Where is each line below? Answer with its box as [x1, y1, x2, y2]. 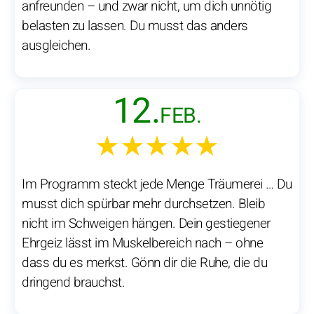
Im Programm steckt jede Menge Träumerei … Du [22, 175, 292, 195]
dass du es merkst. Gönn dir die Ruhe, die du [22, 253, 267, 273]
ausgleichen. [22, 36, 90, 56]
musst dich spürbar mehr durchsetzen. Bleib [22, 194, 265, 214]
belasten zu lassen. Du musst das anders [22, 16, 248, 36]
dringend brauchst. [22, 273, 125, 293]
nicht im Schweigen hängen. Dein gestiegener [22, 214, 271, 234]
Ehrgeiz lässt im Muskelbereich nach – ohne [22, 233, 263, 254]
